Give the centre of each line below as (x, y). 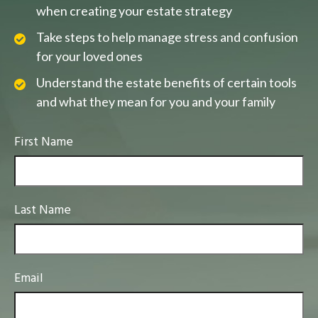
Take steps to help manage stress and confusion (167, 37)
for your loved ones (89, 56)
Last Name (43, 211)
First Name (44, 143)
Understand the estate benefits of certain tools (166, 83)
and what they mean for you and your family (156, 102)
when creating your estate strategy (134, 11)
